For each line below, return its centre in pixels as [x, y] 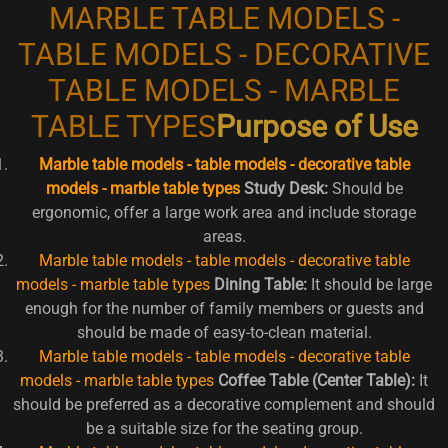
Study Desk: [285, 188]
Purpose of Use [316, 126]
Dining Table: [260, 284]
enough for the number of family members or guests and [224, 308]
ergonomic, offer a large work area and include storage [224, 212]
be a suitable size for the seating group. [224, 428]
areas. [224, 236]
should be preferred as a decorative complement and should [224, 404]
